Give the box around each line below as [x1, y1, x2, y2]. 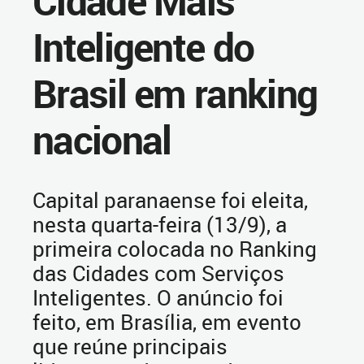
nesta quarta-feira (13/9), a [32, 210, 287, 238]
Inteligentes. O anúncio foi [32, 284, 284, 311]
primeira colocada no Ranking [32, 235, 317, 262]
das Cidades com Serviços [32, 259, 284, 287]
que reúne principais [32, 332, 227, 360]
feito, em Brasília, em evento [32, 308, 301, 336]
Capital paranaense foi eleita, [32, 186, 308, 214]
